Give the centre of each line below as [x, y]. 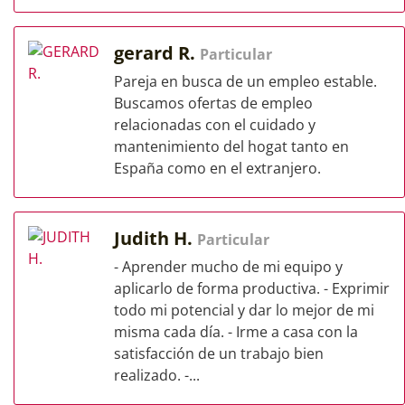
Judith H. [155, 238]
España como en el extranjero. [217, 168]
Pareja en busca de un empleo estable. [245, 81]
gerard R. [157, 53]
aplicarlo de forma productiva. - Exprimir [252, 288]
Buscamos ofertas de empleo [213, 103]
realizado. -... [157, 375]
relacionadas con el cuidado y [215, 125]
